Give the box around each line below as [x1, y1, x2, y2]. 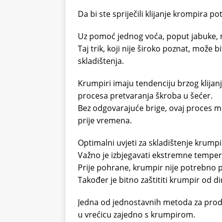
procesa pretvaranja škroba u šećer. [78, 90, 213, 101]
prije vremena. [78, 114, 132, 126]
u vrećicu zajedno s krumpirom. [78, 209, 195, 220]
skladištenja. [78, 55, 124, 66]
